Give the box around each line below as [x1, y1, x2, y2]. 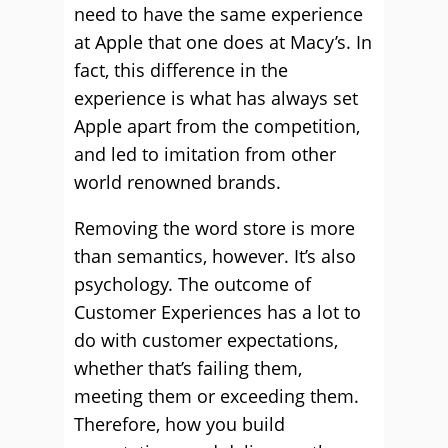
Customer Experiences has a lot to [74, 300, 361, 324]
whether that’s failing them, [74, 356, 302, 380]
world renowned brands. [74, 170, 281, 194]
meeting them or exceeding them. [74, 384, 359, 408]
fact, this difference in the [74, 58, 288, 82]
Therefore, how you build [74, 412, 285, 436]
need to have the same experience [74, 2, 363, 26]
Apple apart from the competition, [74, 114, 360, 138]
